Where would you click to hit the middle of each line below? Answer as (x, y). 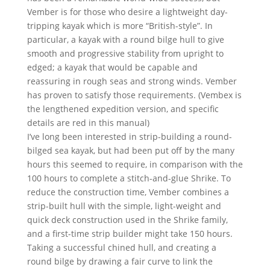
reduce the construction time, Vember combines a (128, 192)
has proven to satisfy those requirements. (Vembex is (134, 95)
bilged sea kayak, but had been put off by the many (130, 151)
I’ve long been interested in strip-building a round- (129, 137)
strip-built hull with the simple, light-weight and (124, 206)
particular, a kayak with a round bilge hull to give (125, 40)
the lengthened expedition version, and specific (123, 109)
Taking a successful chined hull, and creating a (121, 248)
